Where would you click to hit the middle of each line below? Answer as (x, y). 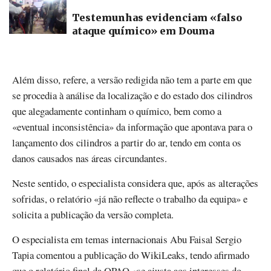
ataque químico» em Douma (143, 31)
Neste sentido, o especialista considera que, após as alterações (135, 183)
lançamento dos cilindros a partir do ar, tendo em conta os (127, 142)
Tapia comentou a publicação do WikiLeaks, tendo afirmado (131, 255)
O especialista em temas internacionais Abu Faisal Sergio (127, 240)
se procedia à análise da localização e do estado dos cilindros (132, 95)
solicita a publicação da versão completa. (93, 214)
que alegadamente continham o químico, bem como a (117, 111)
